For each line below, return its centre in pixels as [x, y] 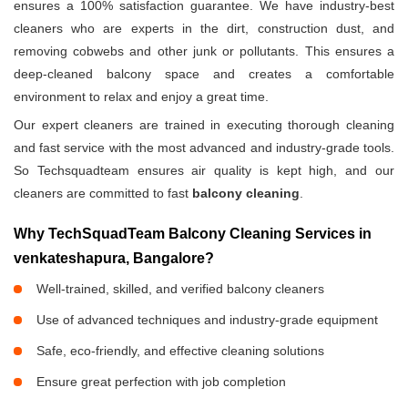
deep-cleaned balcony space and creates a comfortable [204, 74]
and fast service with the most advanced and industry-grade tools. [204, 148]
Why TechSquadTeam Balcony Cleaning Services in [193, 234]
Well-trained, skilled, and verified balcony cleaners [180, 289]
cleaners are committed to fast [103, 194]
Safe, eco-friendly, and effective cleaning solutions [180, 351]
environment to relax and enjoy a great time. [141, 97]
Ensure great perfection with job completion [161, 382]
